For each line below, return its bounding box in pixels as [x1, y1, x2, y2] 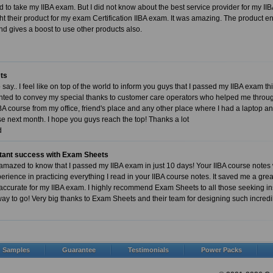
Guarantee [62, 246, 96, 253]
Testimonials [128, 246, 169, 253]
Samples [2, 246, 30, 253]
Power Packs [201, 246, 242, 253]
